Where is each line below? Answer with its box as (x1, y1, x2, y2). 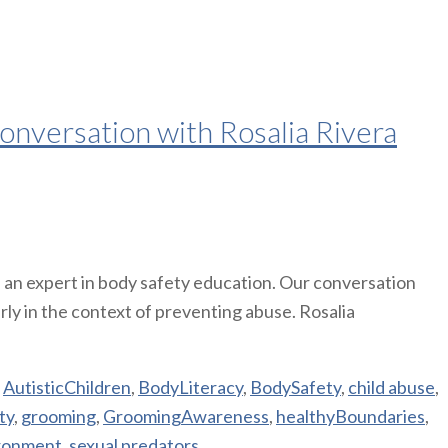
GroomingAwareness (103, 404, 269, 427)
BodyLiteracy (138, 375, 243, 398)
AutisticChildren (3, 375, 131, 398)
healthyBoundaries (276, 404, 425, 427)
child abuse (348, 375, 435, 398)
